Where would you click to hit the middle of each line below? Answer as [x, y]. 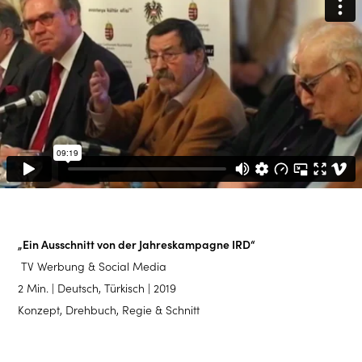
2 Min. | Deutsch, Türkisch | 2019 [97, 288]
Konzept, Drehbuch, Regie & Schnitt [109, 310]
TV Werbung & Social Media [93, 266]
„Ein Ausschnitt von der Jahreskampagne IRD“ [137, 244]
